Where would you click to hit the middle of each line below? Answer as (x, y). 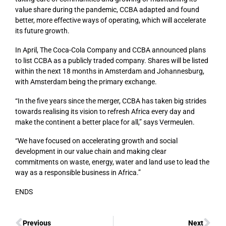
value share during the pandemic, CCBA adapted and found (107, 9)
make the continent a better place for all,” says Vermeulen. (105, 122)
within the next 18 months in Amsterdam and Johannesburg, (110, 71)
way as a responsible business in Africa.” (78, 173)
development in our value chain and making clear (91, 152)
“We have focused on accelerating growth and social (96, 141)
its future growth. (42, 31)
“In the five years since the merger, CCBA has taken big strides (111, 101)
